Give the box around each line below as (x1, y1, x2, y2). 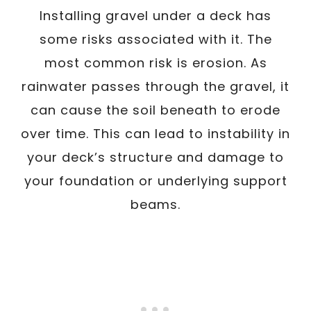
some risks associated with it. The (39, 30, 272, 48)
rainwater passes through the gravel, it (22, 77, 289, 95)
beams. (131, 195, 180, 213)
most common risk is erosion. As (44, 53, 267, 72)
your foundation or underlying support (24, 171, 287, 190)
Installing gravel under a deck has (40, 6, 271, 24)
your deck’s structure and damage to (27, 148, 284, 166)
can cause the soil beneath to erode (31, 101, 280, 119)
